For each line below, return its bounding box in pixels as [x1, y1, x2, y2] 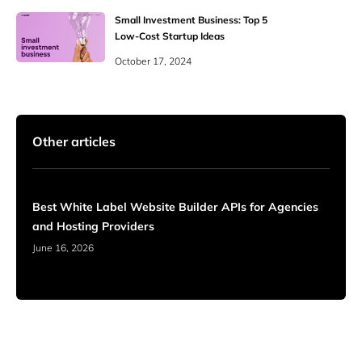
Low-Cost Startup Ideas [115, 30, 225, 42]
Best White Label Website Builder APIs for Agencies [32, 200, 318, 214]
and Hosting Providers [32, 219, 154, 234]
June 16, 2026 [32, 242, 94, 254]
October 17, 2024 [115, 55, 192, 67]
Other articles [32, 133, 116, 149]
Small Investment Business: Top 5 [115, 14, 267, 26]
